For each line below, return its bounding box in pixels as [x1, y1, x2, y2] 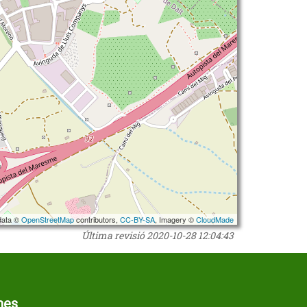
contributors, [74, 214, 120, 225]
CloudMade [196, 214, 234, 225]
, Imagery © [155, 214, 196, 225]
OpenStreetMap [21, 214, 74, 225]
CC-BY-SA [120, 214, 155, 225]
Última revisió [82, 229, 147, 242]
